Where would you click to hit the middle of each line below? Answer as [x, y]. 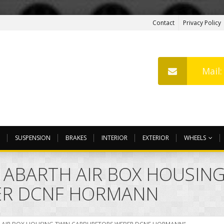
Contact [163, 23]
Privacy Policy [202, 23]
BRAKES [76, 138]
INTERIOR [114, 138]
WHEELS [195, 138]
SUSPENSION [33, 138]
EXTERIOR [156, 138]
